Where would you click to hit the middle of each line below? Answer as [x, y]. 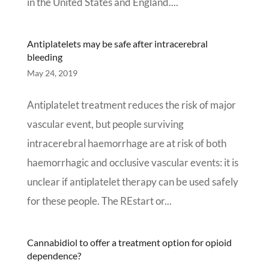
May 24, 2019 [52, 73]
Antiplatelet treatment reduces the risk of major [131, 105]
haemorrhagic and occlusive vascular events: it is [132, 162]
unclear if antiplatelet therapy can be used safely [132, 182]
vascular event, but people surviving [105, 124]
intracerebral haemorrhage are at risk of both [126, 143]
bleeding [44, 57]
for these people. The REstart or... [99, 201]
